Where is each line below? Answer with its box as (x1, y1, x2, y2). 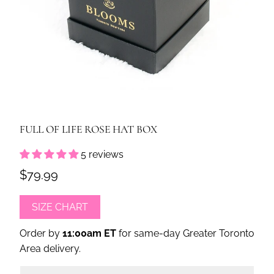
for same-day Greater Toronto (116, 228, 254, 240)
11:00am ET (62, 228, 116, 240)
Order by (19, 228, 62, 240)
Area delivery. (19, 243, 81, 255)
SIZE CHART (31, 201, 88, 213)
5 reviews (80, 149, 124, 161)
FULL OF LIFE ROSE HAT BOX (19, 123, 157, 136)
